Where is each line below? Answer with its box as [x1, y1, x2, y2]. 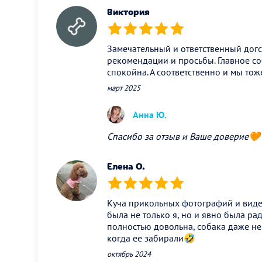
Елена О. [107, 160, 145, 173]
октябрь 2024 [107, 249, 151, 259]
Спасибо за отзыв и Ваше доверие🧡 [107, 130, 260, 142]
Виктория [107, 5, 150, 18]
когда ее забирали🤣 [107, 232, 195, 244]
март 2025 [107, 82, 140, 93]
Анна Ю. [133, 108, 167, 120]
